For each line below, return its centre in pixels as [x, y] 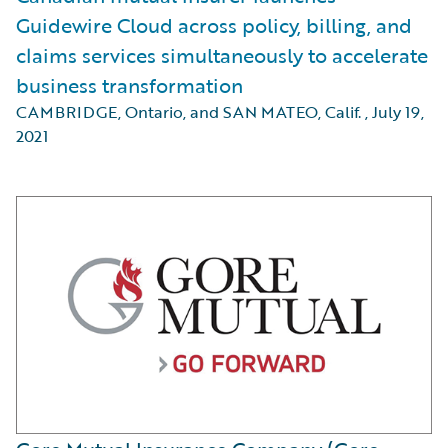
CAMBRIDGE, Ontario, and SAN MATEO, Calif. [188, 112]
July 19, [398, 112]
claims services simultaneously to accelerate [222, 55]
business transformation [129, 85]
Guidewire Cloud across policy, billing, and [214, 25]
